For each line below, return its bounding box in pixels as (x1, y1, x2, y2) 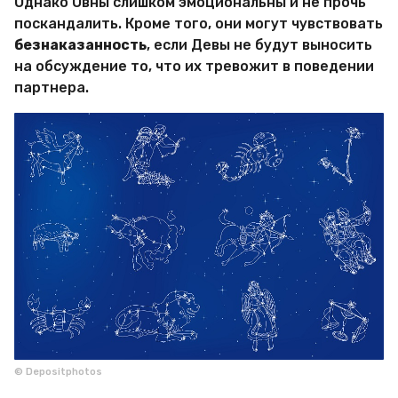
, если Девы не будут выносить (147, 36, 372, 53)
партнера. (14, 78, 89, 96)
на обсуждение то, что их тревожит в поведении (14, 57, 374, 75)
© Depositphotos (14, 366, 102, 378)
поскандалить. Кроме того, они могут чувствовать (14, 14, 383, 32)
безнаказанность (14, 36, 147, 53)
